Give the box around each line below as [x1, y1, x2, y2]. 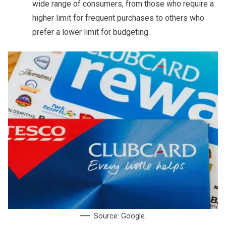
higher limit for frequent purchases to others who [32, 13, 204, 23]
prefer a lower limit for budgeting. [32, 27, 150, 37]
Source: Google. [93, 212, 146, 221]
